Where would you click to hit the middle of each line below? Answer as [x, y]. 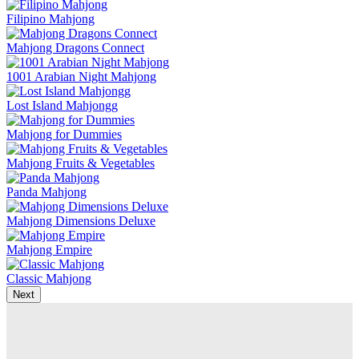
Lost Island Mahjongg [62, 105]
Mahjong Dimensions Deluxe [81, 220]
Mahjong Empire [49, 249]
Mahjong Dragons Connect [75, 47]
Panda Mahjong [46, 192]
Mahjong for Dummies [64, 134]
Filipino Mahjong [50, 18]
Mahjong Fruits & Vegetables [81, 163]
